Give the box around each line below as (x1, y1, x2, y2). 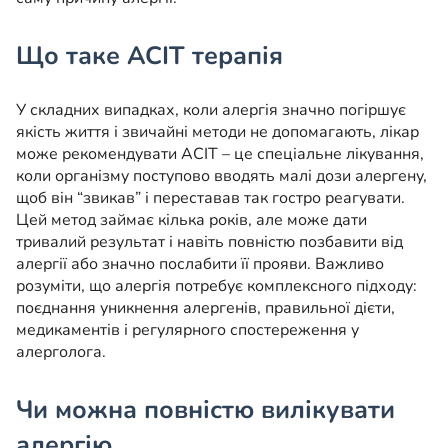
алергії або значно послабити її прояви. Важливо (16, 253, 384, 276)
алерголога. (16, 341, 106, 364)
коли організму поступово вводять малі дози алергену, (16, 165, 427, 188)
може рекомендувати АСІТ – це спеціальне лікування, (16, 143, 424, 166)
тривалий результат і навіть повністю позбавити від (16, 231, 403, 254)
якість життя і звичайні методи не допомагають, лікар (16, 121, 419, 144)
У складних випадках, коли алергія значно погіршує (16, 99, 406, 122)
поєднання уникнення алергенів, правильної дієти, (16, 297, 395, 320)
